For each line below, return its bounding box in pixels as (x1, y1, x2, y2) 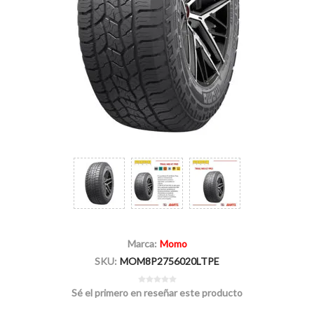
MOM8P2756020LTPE (120, 255, 219, 268)
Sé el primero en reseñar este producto (71, 287, 243, 299)
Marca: (127, 238, 157, 250)
